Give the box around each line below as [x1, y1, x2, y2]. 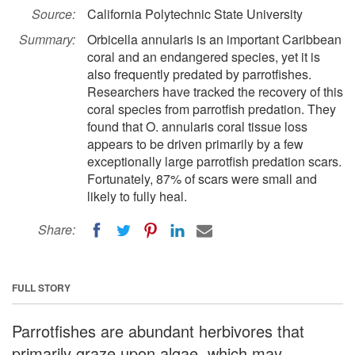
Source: [32, 5, 75, 23]
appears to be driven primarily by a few [87, 135, 303, 153]
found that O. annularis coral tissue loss [87, 117, 307, 136]
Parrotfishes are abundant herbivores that [12, 319, 304, 342]
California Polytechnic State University [87, 5, 303, 23]
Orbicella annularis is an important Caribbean [87, 30, 342, 48]
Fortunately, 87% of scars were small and [87, 170, 317, 188]
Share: [38, 220, 75, 239]
